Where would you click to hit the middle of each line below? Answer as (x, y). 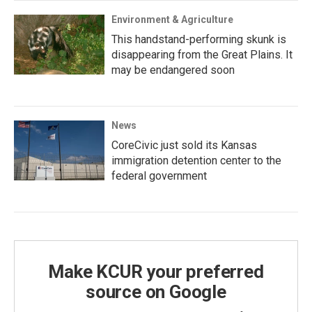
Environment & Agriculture (172, 19)
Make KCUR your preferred (156, 271)
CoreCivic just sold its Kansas (184, 145)
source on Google (156, 291)
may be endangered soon (173, 70)
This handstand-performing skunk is (199, 39)
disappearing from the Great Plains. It (202, 54)
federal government (159, 175)
